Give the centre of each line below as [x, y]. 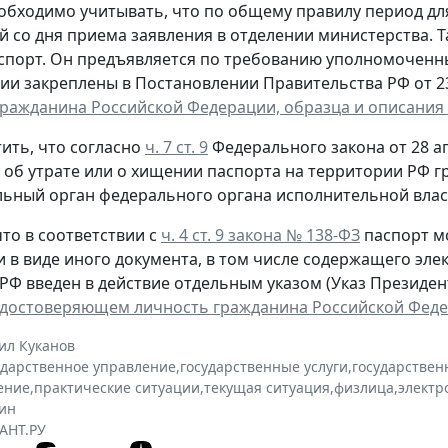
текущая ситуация [267, 388]
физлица [364, 388]
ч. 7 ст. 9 [176, 147]
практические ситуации [117, 388]
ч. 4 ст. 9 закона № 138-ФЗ [260, 235]
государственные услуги [264, 367]
